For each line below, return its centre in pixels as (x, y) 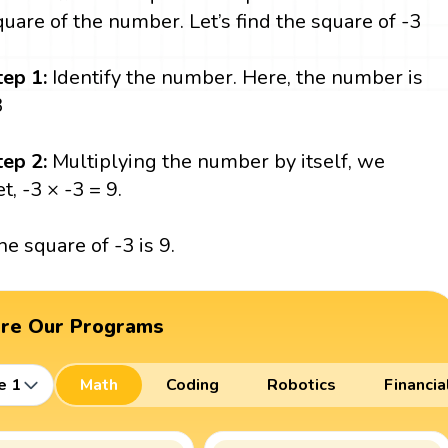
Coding (192, 385)
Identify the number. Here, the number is (238, 77)
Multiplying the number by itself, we (219, 161)
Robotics (301, 385)
